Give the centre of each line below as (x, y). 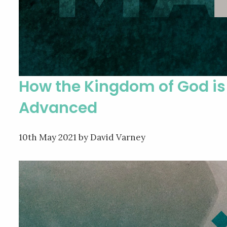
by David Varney (111, 137)
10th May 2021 (48, 137)
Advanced (58, 108)
